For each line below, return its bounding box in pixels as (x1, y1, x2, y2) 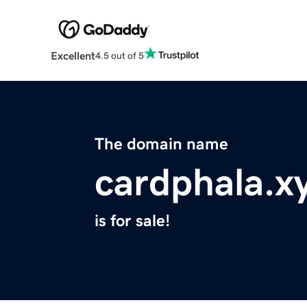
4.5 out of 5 (95, 50, 144, 60)
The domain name (95, 136, 228, 153)
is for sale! (95, 212, 170, 230)
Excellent (50, 50, 95, 62)
